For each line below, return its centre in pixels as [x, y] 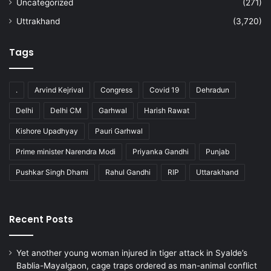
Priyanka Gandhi [161, 152]
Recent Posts [41, 220]
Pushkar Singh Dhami [52, 172]
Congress [116, 90]
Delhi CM [66, 111]
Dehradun [213, 90]
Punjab [217, 152]
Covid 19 [164, 90]
